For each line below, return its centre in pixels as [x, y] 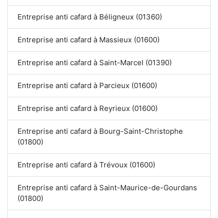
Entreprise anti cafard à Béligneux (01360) [90, 17]
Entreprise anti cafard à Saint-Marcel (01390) [95, 63]
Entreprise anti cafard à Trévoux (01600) [86, 165]
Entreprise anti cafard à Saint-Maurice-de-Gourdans [107, 188]
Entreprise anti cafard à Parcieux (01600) [87, 86]
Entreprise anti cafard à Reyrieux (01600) [88, 109]
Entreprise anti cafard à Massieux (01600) [89, 40]
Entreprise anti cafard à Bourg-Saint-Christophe [100, 131]
